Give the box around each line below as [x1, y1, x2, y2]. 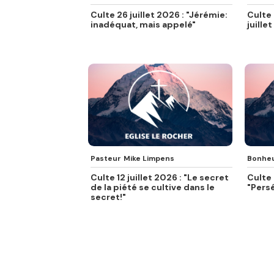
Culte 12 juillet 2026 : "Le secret [91, 171, 229, 183]
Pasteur [91, 153, 122, 163]
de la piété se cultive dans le [91, 181, 215, 193]
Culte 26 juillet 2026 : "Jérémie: [91, 9, 228, 21]
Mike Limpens [124, 153, 175, 163]
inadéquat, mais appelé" [91, 19, 196, 31]
